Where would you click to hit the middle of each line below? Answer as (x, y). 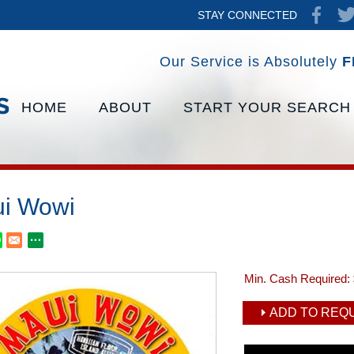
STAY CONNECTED (247, 15)
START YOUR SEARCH (267, 107)
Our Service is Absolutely (251, 62)
